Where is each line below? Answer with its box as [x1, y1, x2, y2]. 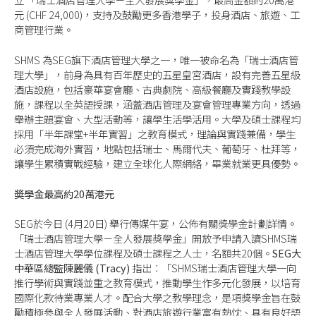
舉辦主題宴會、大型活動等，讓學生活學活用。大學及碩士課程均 [14, 111, 300, 127]
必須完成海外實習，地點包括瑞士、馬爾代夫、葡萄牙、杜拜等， [14, 141, 300, 157]
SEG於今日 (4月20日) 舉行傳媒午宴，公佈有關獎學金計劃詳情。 [14, 216, 297, 231]
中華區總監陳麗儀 [14, 260, 93, 276]
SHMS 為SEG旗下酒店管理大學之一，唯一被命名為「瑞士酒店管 [14, 52, 298, 68]
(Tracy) [93, 260, 132, 276]
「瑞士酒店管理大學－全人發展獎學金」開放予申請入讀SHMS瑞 [14, 231, 297, 246]
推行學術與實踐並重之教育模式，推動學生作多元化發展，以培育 [14, 275, 300, 291]
